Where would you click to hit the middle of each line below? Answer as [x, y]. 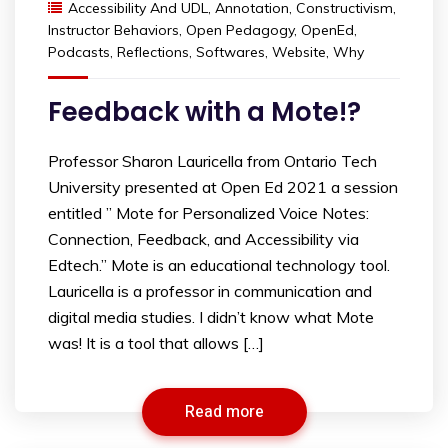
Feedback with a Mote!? [204, 112]
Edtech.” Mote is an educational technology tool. [219, 265]
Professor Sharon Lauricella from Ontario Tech [212, 161]
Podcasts [79, 52]
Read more [224, 412]
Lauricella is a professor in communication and [210, 291]
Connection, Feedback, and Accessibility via [203, 239]
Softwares [230, 52]
